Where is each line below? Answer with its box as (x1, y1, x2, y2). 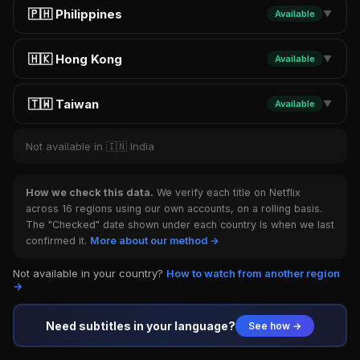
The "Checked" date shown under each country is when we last (26, 219, 334, 231)
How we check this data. (26, 186, 153, 198)
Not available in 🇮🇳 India (26, 140, 154, 153)
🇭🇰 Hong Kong (28, 51, 122, 67)
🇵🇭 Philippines (28, 6, 122, 22)
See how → (248, 319, 301, 332)
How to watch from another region (166, 267, 340, 280)
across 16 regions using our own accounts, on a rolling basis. (26, 202, 322, 215)
